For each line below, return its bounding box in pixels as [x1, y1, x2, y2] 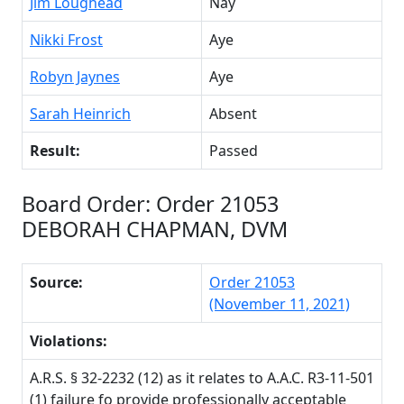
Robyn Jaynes [30, 66, 120, 87]
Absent [209, 103, 257, 124]
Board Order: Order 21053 [22, 188, 279, 218]
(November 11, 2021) [209, 293, 350, 314]
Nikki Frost [30, 29, 103, 50]
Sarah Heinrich [30, 103, 131, 124]
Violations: [30, 330, 107, 351]
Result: [30, 140, 80, 161]
